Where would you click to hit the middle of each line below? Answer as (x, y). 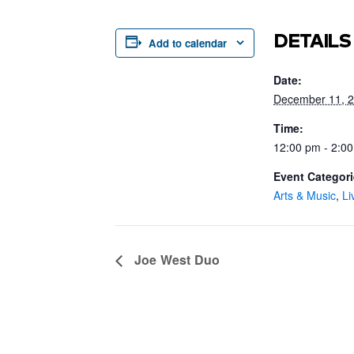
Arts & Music (305, 195)
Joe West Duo (175, 260)
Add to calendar (188, 43)
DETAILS (312, 40)
